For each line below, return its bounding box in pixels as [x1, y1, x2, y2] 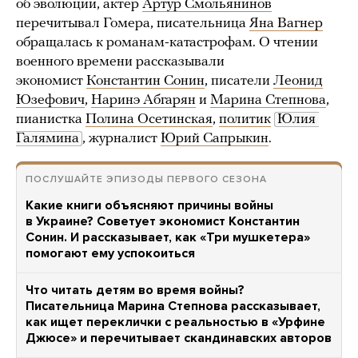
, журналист [82, 131, 161, 147]
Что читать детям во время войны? [26, 282, 245, 299]
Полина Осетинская [86, 112, 213, 128]
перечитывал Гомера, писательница [16, 16, 249, 32]
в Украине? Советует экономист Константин [26, 213, 300, 230]
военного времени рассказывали [16, 54, 225, 70]
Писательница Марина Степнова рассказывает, [26, 298, 320, 315]
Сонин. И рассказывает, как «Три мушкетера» [26, 229, 310, 246]
